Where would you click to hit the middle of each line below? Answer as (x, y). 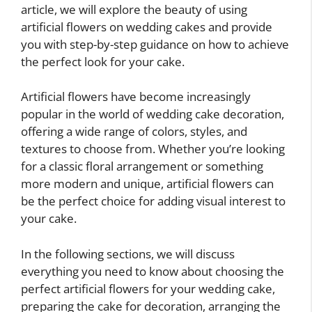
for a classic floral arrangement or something (142, 166)
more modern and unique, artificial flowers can (147, 184)
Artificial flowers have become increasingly (136, 96)
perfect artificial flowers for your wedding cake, (148, 288)
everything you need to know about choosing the (153, 271)
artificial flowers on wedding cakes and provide (147, 26)
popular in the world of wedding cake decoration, (153, 114)
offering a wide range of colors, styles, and (134, 131)
